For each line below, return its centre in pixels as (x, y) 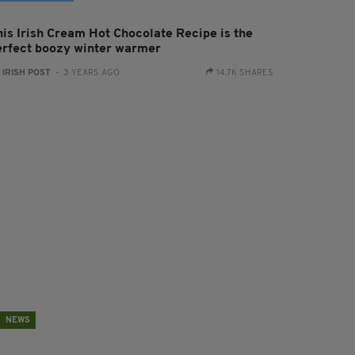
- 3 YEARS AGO (86, 73)
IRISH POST (27, 73)
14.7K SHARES (244, 73)
